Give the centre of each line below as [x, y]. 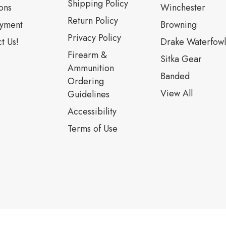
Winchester [183, 8]
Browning [178, 25]
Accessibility [92, 111]
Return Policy [93, 21]
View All [176, 93]
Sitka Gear [181, 59]
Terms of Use [92, 129]
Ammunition [91, 68]
